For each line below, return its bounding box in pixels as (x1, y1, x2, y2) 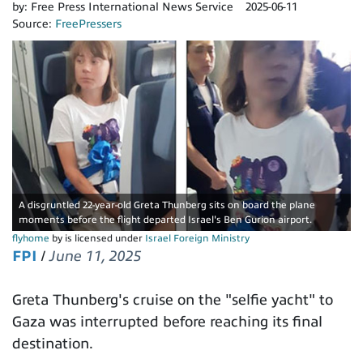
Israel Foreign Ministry (145, 233, 250, 245)
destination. (12, 335, 93, 352)
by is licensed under (49, 233, 145, 245)
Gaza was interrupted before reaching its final (12, 314, 322, 331)
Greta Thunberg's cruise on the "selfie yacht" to (12, 292, 333, 309)
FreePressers (55, 18, 122, 30)
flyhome (12, 233, 49, 245)
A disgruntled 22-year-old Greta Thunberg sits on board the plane (19, 199, 315, 211)
